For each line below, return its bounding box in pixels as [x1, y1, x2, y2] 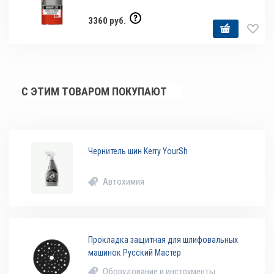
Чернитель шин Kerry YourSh [88, 146, 188, 157]
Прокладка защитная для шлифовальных [88, 235, 239, 245]
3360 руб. [88, 15, 128, 27]
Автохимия [103, 176, 145, 188]
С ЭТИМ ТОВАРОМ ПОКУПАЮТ [21, 85, 167, 98]
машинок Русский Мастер [88, 248, 182, 258]
